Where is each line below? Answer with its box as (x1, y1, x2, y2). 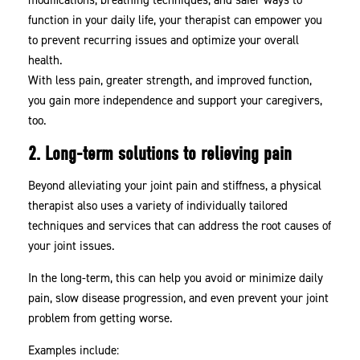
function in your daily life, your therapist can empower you (28, 11, 323, 28)
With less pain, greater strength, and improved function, (28, 72, 313, 88)
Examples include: (28, 342, 120, 358)
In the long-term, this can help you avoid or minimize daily (28, 269, 324, 286)
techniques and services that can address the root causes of (28, 217, 332, 234)
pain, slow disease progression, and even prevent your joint (28, 289, 329, 306)
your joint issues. (28, 237, 116, 254)
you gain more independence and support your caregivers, (28, 92, 323, 108)
